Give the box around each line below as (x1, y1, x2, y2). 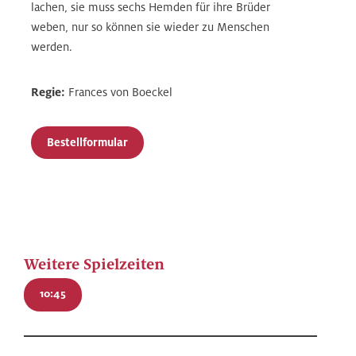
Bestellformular (47, 135, 129, 149)
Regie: (31, 84, 66, 99)
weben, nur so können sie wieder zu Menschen (31, 19, 270, 34)
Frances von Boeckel (65, 84, 173, 99)
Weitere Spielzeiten (24, 254, 164, 273)
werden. (31, 39, 73, 54)
